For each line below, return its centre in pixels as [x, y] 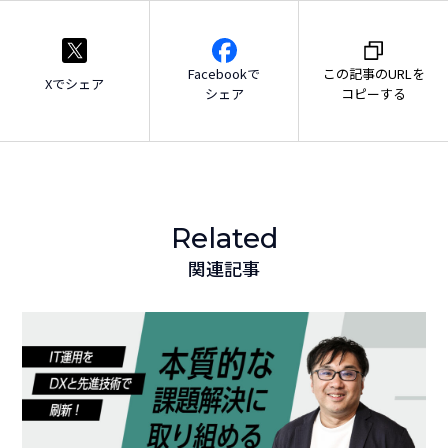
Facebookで [224, 73]
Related [224, 238]
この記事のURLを [373, 73]
